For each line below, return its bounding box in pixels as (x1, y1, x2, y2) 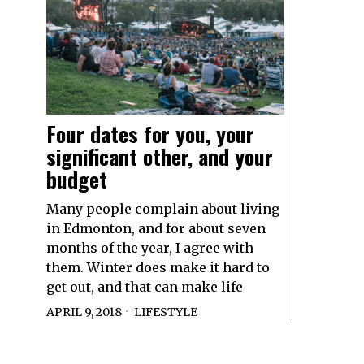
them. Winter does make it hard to (46, 259, 270, 276)
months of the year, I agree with (46, 240, 253, 257)
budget (46, 163, 107, 196)
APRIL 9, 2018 (46, 305, 122, 320)
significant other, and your (46, 141, 273, 173)
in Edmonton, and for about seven (46, 220, 266, 237)
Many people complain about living (46, 201, 279, 218)
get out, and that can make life (46, 279, 243, 296)
